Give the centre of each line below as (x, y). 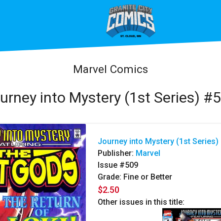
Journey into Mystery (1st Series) (158, 142)
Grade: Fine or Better (135, 177)
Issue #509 (118, 165)
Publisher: (117, 153)
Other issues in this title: (141, 202)
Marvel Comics (110, 69)
